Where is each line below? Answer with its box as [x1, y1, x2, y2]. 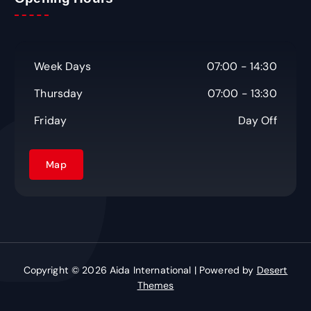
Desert [256, 264, 288, 277]
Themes [137, 279, 174, 292]
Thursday [34, 86, 83, 101]
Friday [34, 113, 67, 128]
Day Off [237, 113, 277, 128]
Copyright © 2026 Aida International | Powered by [23, 264, 257, 277]
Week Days [34, 59, 92, 74]
